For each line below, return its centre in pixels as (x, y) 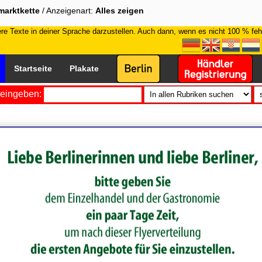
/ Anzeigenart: (68, 11)
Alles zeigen (120, 11)
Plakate (84, 68)
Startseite (33, 68)
